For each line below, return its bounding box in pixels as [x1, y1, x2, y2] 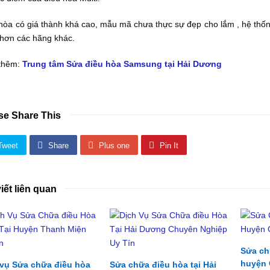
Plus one [99, 140, 130, 150]
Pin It [160, 140, 179, 150]
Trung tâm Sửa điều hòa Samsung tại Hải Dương [22, 59, 222, 69]
